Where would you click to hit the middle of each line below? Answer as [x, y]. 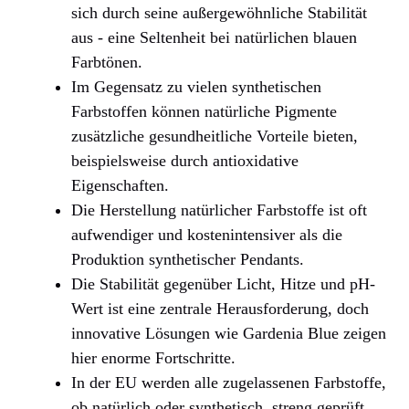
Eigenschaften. [120, 186]
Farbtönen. [107, 63]
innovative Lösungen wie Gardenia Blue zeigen [229, 334]
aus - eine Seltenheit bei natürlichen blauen [214, 38]
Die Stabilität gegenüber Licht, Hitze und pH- [223, 284]
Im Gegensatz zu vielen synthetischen [196, 87]
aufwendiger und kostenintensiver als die [207, 235]
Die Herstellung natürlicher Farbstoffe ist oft [219, 210]
